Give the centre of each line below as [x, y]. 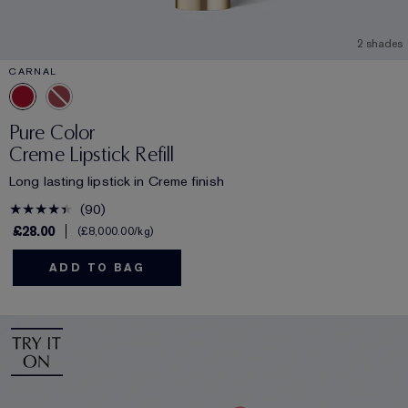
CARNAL [33, 71]
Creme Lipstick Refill [92, 155]
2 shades [380, 44]
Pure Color [52, 133]
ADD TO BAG [97, 268]
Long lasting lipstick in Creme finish [117, 182]
